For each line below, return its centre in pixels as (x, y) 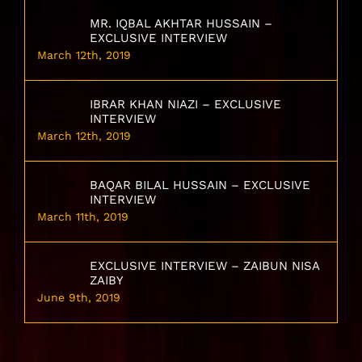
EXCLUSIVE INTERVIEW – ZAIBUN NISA (204, 266)
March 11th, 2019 (83, 217)
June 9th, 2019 (79, 298)
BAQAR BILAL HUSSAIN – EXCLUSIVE (200, 185)
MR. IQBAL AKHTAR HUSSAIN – (181, 24)
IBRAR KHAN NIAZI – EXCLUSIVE (185, 105)
